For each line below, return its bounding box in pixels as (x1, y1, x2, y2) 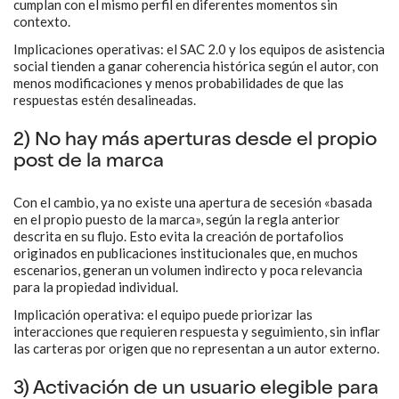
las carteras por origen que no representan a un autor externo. (13, 340, 379, 356)
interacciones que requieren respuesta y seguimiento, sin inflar (13, 323, 380, 339)
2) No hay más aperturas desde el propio (13, 131, 377, 151)
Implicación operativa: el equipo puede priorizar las (13, 306, 313, 322)
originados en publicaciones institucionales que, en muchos (13, 245, 358, 261)
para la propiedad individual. (13, 279, 178, 295)
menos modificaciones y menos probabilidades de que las (13, 75, 344, 91)
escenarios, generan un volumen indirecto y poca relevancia (13, 262, 362, 278)
